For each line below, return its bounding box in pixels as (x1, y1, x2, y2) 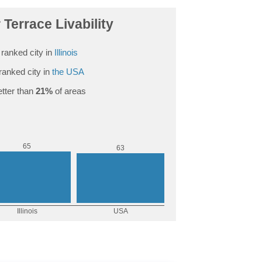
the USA (52, 66, 84, 77)
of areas (52, 85, 86, 96)
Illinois (54, 47, 78, 57)
